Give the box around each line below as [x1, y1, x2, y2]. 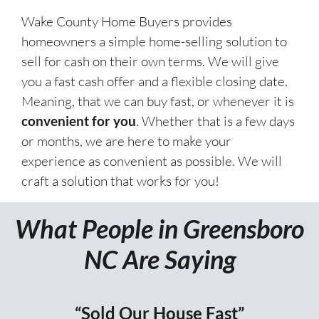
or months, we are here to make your [21, 132, 231, 150]
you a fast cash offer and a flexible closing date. [21, 72, 288, 90]
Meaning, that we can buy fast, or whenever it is [21, 92, 294, 110]
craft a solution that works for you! [21, 172, 219, 189]
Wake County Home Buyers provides [21, 12, 232, 30]
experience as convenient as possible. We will [21, 152, 282, 169]
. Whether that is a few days [136, 112, 295, 130]
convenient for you [21, 112, 136, 129]
